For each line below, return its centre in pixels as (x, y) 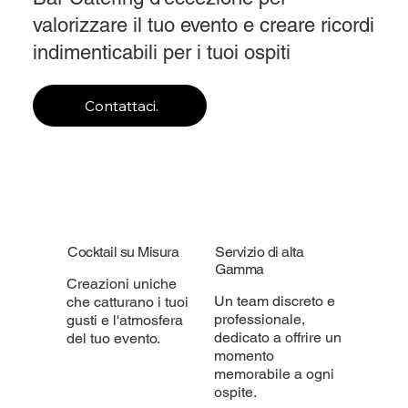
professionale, (260, 320)
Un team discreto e (275, 301)
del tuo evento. (113, 339)
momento (245, 356)
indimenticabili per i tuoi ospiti (162, 53)
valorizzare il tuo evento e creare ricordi (204, 25)
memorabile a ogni (275, 374)
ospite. (236, 393)
